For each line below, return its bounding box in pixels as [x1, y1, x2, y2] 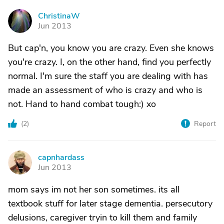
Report [194, 119, 216, 128]
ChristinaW [38, 10, 80, 21]
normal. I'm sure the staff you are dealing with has [8, 70, 208, 82]
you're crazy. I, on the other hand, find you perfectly [8, 56, 211, 68]
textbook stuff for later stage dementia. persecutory [8, 197, 212, 209]
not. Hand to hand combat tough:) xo [8, 98, 156, 110]
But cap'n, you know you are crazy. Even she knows [8, 42, 214, 54]
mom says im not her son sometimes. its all [8, 183, 179, 195]
